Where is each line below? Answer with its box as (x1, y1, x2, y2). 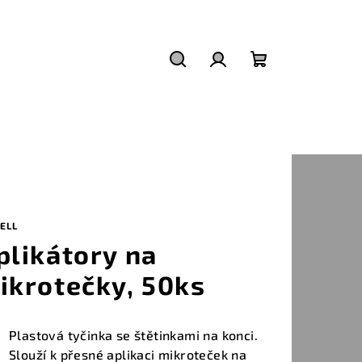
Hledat (176, 72, 228, 92)
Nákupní (257, 72, 321, 92)
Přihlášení (217, 72, 292, 92)
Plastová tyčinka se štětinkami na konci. (9, 327, 258, 343)
